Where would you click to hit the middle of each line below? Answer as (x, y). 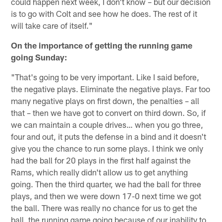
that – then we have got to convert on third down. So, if (109, 112)
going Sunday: (39, 57)
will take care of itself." (52, 25)
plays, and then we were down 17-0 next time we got (106, 195)
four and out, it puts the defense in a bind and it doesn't (109, 136)
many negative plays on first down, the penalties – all (105, 100)
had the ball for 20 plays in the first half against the (101, 160)
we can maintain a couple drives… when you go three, (107, 124)
